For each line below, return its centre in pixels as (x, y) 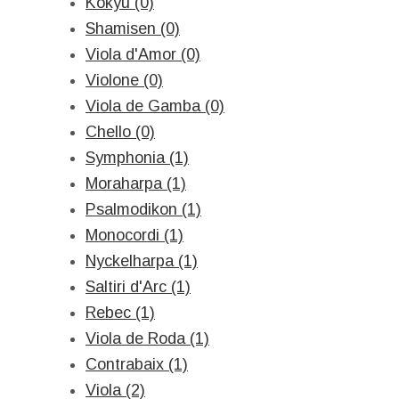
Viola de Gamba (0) (155, 106)
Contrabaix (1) (137, 364)
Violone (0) (124, 80)
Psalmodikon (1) (143, 209)
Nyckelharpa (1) (142, 261)
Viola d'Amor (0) (143, 54)
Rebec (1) (120, 313)
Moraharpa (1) (136, 183)
